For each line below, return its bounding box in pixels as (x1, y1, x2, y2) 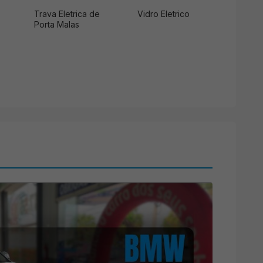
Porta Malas (34, 19, 79, 29)
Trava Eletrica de (34, 8, 100, 19)
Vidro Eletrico (137, 8, 190, 19)
